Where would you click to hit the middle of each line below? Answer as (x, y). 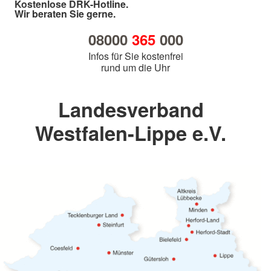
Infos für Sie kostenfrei (135, 56)
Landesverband (131, 109)
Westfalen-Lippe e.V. (131, 133)
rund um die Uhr (135, 68)
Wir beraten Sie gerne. (65, 14)
